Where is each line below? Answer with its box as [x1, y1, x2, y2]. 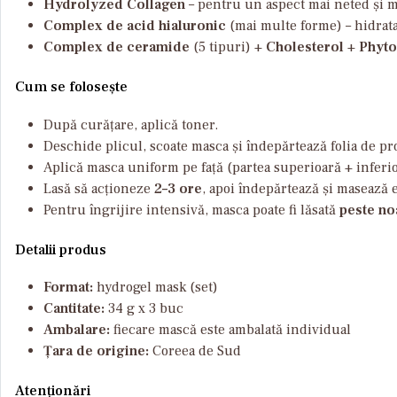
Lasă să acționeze [43, 179, 154, 198]
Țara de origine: [43, 341, 149, 360]
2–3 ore [154, 179, 202, 198]
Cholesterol [266, 38, 344, 57]
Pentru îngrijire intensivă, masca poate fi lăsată [43, 200, 339, 219]
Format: [43, 277, 93, 296]
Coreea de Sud [149, 341, 241, 360]
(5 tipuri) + [190, 38, 266, 57]
